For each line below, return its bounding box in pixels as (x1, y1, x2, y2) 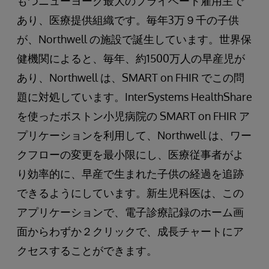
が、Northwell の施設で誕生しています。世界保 (17, 32, 252, 46)
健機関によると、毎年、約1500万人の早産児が (17, 52, 245, 65)
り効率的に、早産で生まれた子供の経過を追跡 (17, 167, 244, 180)
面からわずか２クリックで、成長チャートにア (17, 225, 244, 238)
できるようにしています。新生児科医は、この (17, 186, 244, 199)
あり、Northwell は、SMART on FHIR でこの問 (17, 71, 244, 84)
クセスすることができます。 (17, 244, 157, 257)
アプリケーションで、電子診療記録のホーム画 (17, 205, 244, 219)
